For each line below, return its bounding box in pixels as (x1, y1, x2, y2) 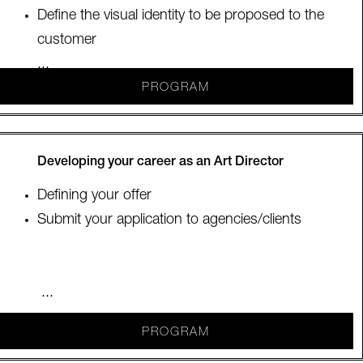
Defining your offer (37, 189, 152, 203)
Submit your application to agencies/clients (37, 213, 302, 228)
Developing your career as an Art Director (37, 156, 284, 169)
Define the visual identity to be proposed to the (37, 9, 325, 23)
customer (37, 33, 97, 48)
